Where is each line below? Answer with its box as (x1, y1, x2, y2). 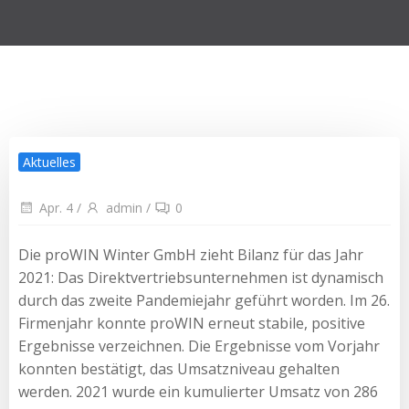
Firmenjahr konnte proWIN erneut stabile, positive (18, 312, 365, 333)
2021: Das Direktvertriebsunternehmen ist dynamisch (18, 267, 383, 288)
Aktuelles (23, 153, 76, 171)
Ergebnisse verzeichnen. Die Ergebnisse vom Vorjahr (18, 335, 380, 356)
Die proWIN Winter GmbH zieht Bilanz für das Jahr (18, 244, 363, 265)
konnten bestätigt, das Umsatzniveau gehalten (18, 358, 340, 379)
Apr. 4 (39, 199, 73, 216)
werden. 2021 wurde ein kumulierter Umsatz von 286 (18, 381, 378, 402)
